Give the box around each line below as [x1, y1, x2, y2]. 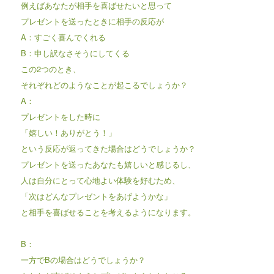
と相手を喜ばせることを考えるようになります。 [20, 206, 196, 218]
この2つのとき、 [20, 62, 81, 75]
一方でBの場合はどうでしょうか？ [20, 253, 146, 265]
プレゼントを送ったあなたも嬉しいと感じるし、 [20, 158, 196, 170]
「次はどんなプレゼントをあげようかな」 [20, 190, 172, 202]
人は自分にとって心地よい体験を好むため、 [20, 174, 180, 186]
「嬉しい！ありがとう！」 [20, 126, 116, 138]
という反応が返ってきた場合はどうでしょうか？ [20, 142, 196, 154]
